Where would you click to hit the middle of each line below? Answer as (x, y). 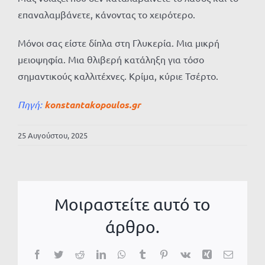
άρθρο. (132, 227)
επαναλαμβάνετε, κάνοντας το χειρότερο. (106, 14)
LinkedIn (122, 254)
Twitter (76, 254)
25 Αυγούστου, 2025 (53, 135)
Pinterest (184, 254)
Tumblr (160, 254)
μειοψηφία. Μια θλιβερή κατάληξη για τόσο (111, 59)
